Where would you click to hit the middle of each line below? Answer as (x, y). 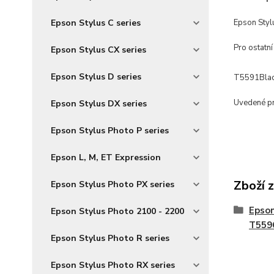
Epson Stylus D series (96, 77)
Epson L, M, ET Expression (106, 157)
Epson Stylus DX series (99, 104)
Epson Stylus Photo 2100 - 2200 (117, 211)
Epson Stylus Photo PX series (113, 184)
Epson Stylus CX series (98, 50)
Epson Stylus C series (96, 23)
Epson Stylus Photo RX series (113, 265)
